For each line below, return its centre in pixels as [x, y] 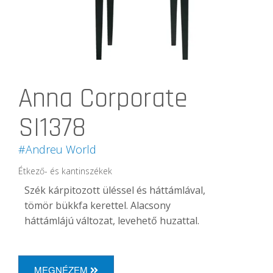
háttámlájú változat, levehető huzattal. [112, 220]
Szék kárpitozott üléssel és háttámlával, [115, 190]
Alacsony [151, 205]
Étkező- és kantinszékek [65, 171]
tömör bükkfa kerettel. [77, 205]
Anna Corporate [103, 98]
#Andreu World [57, 149]
